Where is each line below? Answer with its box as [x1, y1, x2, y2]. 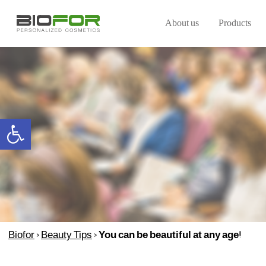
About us [164, 19, 199, 29]
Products [218, 19, 252, 29]
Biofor [8, 230, 34, 241]
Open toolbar [5, 114, 64, 134]
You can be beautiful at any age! [98, 230, 241, 241]
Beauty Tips [40, 230, 92, 241]
